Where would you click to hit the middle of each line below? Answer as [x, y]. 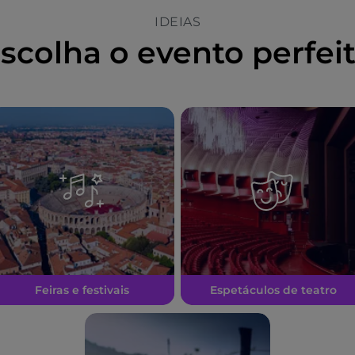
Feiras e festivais [82, 290]
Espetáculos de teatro [273, 290]
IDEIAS [177, 22]
